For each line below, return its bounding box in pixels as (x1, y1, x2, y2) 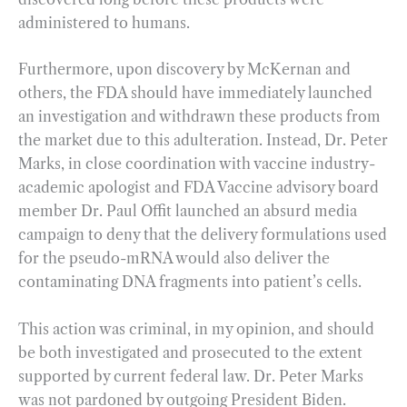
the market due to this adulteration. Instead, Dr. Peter (18, 131, 388, 150)
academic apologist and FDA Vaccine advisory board (18, 178, 379, 197)
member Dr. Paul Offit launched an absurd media (18, 202, 357, 221)
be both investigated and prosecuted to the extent (18, 342, 362, 362)
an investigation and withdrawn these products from (18, 107, 381, 126)
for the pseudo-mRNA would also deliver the (18, 249, 330, 268)
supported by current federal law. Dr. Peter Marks (18, 366, 363, 385)
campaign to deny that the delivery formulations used (18, 225, 387, 244)
